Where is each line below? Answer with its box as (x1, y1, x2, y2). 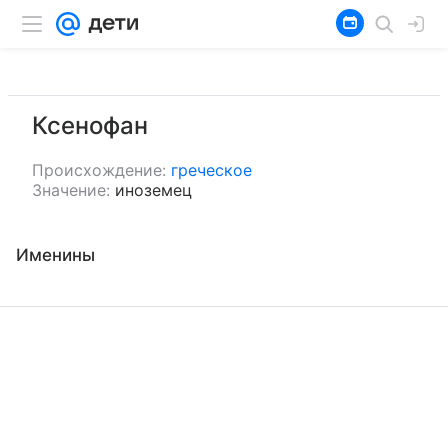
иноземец (115, 180, 192, 200)
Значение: (32, 180, 110, 200)
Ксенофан (32, 111, 148, 140)
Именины (16, 245, 95, 265)
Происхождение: (32, 160, 166, 180)
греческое (171, 160, 252, 180)
